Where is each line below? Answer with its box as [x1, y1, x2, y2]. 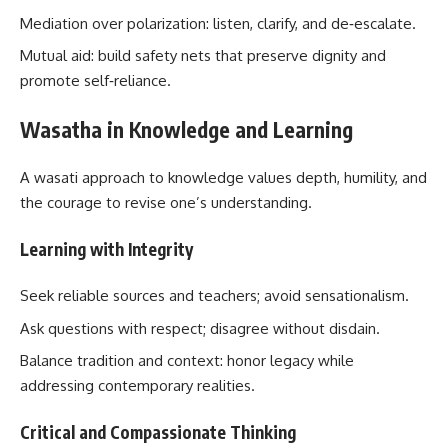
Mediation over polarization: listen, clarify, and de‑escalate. [20, 13, 416, 33]
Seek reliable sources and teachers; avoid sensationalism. [20, 286, 409, 306]
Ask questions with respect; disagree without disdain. [20, 318, 380, 338]
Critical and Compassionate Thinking [20, 420, 296, 443]
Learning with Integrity [20, 237, 193, 260]
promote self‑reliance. [20, 71, 171, 91]
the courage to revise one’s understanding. [20, 193, 312, 213]
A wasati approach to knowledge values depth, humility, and [20, 168, 427, 188]
